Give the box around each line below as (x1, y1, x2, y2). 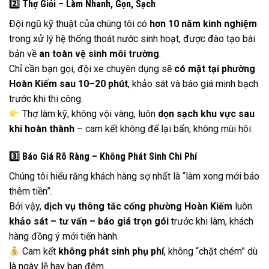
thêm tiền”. (9, 186, 52, 198)
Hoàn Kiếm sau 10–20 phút (9, 78, 128, 90)
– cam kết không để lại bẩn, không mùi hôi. (74, 123, 253, 135)
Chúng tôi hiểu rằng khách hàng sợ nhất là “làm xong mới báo (9, 171, 259, 183)
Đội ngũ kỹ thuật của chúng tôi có (9, 18, 150, 30)
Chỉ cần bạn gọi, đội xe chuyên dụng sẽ (9, 63, 174, 75)
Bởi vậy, (9, 201, 44, 213)
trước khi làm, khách (169, 216, 253, 228)
